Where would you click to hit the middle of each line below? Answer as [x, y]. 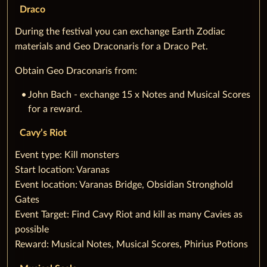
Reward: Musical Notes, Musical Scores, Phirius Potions [131, 244]
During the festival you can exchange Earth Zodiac [120, 32]
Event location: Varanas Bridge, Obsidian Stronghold [124, 184]
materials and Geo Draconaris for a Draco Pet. [111, 47]
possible [32, 229]
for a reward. [55, 109]
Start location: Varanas [62, 170]
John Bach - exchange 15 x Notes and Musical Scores [139, 94]
